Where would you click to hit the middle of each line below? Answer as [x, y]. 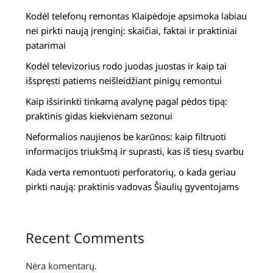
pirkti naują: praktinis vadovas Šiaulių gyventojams [133, 187]
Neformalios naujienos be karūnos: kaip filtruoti [126, 137]
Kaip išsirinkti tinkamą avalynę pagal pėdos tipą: [127, 101]
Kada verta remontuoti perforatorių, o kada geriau [131, 172]
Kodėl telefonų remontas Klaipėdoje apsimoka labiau [136, 16]
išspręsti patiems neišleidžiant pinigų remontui [124, 81]
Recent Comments [85, 238]
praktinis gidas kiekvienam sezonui [99, 116]
